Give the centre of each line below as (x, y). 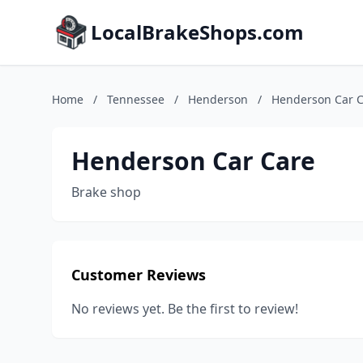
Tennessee (136, 99)
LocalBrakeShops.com (197, 32)
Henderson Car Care (193, 161)
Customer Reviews (139, 275)
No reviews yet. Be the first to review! (185, 309)
